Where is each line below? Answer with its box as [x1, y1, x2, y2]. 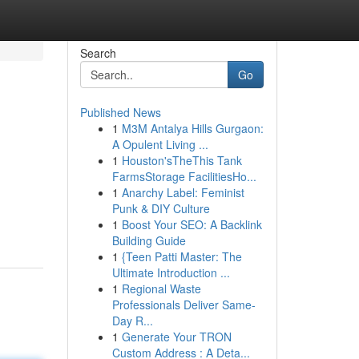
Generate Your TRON [121, 329, 232, 345]
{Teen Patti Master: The [121, 248, 242, 264]
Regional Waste [121, 280, 201, 296]
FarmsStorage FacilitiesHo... [111, 168, 256, 184]
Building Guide [111, 232, 186, 248]
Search [79, 45, 116, 61]
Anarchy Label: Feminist [121, 184, 244, 200]
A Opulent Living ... [111, 136, 208, 152]
